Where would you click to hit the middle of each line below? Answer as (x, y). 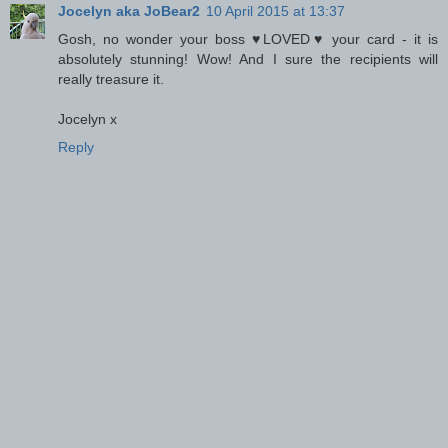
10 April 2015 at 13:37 (275, 10)
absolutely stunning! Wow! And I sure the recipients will (248, 58)
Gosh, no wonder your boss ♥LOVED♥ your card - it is (248, 38)
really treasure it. (111, 78)
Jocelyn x (87, 118)
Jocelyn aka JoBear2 (129, 10)
